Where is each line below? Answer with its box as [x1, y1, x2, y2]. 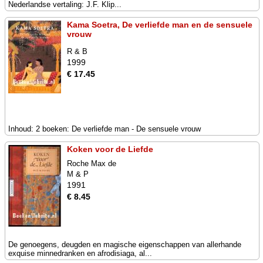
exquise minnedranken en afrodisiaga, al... [8, 249, 152, 258]
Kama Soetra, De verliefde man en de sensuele [67, 20, 252, 29]
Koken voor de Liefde [67, 144, 153, 154]
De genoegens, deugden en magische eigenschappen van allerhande [8, 240, 241, 249]
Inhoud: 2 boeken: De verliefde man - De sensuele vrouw [8, 124, 201, 133]
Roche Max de [67, 159, 116, 168]
